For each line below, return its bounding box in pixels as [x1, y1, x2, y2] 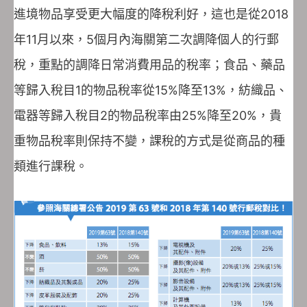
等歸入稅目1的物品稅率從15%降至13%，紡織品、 [14, 83, 288, 98]
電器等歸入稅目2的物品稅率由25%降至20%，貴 [14, 108, 282, 123]
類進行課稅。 [14, 159, 88, 174]
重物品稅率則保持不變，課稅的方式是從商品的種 [14, 134, 285, 149]
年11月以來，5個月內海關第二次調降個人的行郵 [14, 32, 279, 47]
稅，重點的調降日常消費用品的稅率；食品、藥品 [14, 58, 285, 73]
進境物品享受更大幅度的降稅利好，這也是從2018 [14, 7, 288, 22]
